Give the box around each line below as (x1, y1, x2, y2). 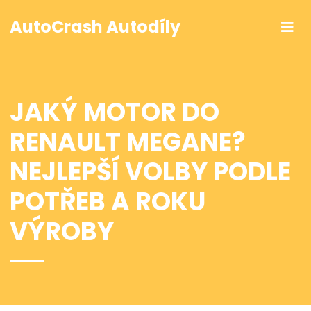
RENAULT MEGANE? (10, 124, 246, 160)
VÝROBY (10, 214, 114, 249)
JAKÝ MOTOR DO (10, 94, 219, 130)
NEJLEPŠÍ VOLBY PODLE (10, 154, 291, 190)
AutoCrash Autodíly (10, 15, 180, 38)
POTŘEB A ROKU (10, 184, 205, 219)
